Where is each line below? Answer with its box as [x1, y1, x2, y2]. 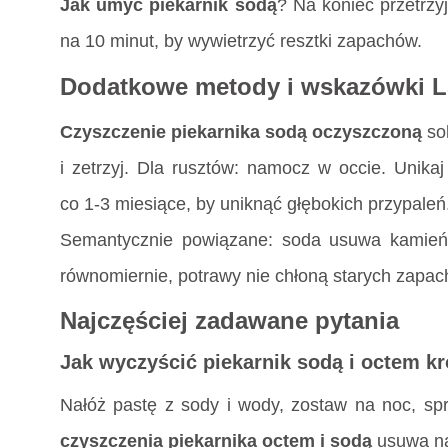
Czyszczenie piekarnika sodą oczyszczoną [60, 121, 423, 142]
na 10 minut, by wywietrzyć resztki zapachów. [60, 30, 422, 51]
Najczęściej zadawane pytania [60, 307, 399, 335]
